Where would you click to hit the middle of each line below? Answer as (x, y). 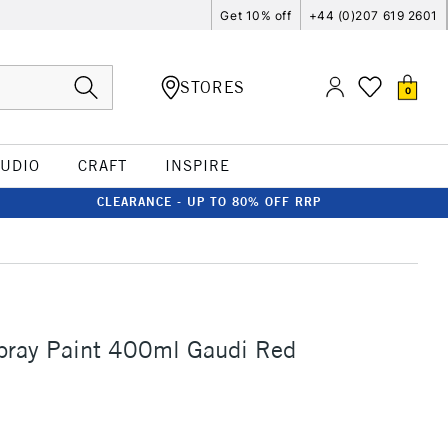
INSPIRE (197, 165)
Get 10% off (256, 15)
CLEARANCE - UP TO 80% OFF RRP (209, 201)
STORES (212, 86)
